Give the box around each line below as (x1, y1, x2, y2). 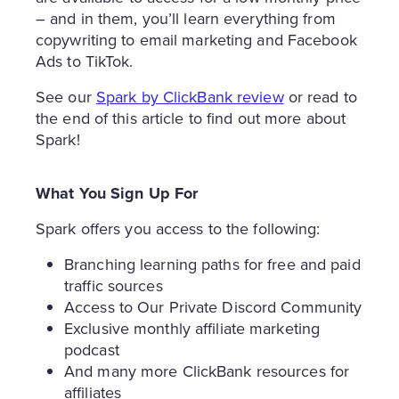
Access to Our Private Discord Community (64, 295, 362, 318)
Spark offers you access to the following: (36, 216, 321, 240)
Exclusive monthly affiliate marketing (64, 316, 321, 339)
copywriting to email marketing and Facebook (36, 28, 357, 51)
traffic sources (64, 273, 163, 297)
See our (36, 85, 96, 108)
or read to (283, 85, 357, 108)
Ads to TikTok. (36, 49, 134, 72)
